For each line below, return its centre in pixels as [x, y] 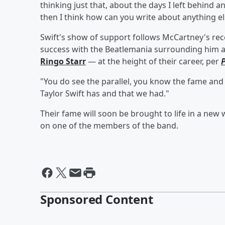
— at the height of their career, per [153, 61]
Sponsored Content [97, 199]
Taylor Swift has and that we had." [105, 93]
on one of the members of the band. [109, 125]
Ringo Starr [63, 61]
